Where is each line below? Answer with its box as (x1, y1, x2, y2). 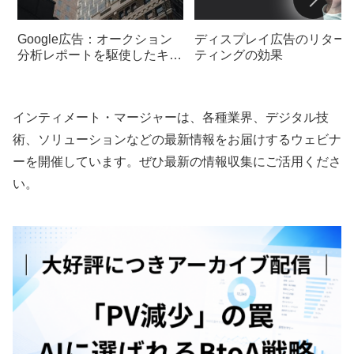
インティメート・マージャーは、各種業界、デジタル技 (13, 111, 329, 125)
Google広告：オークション (17, 32, 172, 46)
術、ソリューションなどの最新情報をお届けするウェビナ (13, 133, 341, 147)
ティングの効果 (194, 47, 283, 62)
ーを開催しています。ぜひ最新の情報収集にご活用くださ (13, 155, 341, 169)
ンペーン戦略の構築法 (17, 63, 144, 77)
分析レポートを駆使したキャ (17, 47, 182, 62)
